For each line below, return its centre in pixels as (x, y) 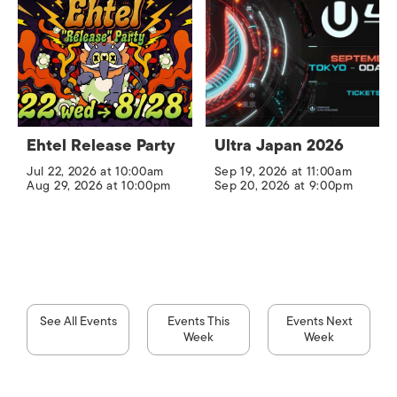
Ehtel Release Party (101, 146)
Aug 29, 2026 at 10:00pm (99, 186)
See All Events (78, 322)
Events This (198, 322)
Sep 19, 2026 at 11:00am (283, 172)
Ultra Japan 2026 (279, 146)
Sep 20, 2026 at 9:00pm (284, 186)
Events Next (319, 322)
